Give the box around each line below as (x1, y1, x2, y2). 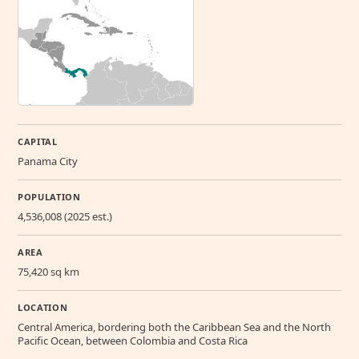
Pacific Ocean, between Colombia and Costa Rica (18, 333, 248, 349)
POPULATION (18, 191, 81, 204)
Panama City (18, 154, 78, 169)
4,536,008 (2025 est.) (18, 209, 112, 224)
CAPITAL (18, 135, 58, 148)
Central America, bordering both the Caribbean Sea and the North (18, 320, 331, 335)
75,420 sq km (18, 264, 79, 280)
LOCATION (18, 301, 68, 314)
